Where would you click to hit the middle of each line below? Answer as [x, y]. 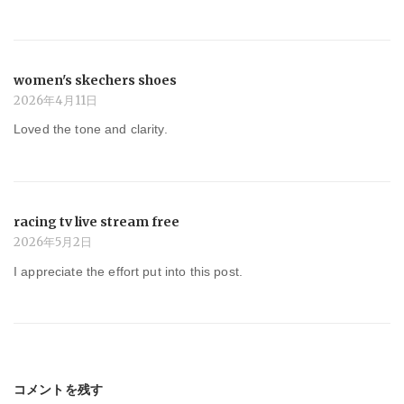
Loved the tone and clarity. [91, 129]
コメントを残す [58, 390]
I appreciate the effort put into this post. [129, 271]
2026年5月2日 [53, 243]
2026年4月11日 [55, 100]
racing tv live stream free [96, 222]
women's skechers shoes [95, 80]
